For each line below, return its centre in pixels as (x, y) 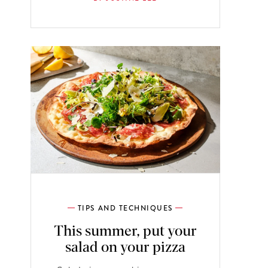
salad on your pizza (125, 247)
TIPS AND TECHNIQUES (125, 208)
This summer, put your (125, 231)
